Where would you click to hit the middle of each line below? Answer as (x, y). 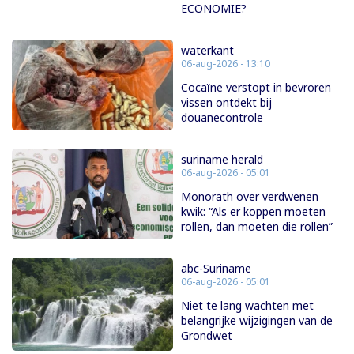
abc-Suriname (216, 269)
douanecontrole (222, 118)
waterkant (207, 51)
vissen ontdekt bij (226, 103)
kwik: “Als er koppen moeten (253, 212)
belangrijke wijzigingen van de (257, 321)
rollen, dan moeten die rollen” (257, 227)
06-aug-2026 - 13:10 (226, 64)
